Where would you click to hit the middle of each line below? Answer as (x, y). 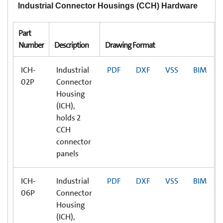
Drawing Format (130, 45)
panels (67, 153)
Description (71, 45)
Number (31, 45)
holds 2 (68, 117)
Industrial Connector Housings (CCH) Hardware (108, 5)
